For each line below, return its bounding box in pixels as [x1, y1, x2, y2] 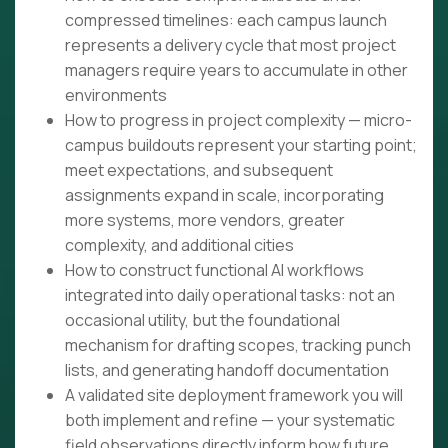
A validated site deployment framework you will [65, 384, 403, 407]
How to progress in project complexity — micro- [65, 109, 412, 132]
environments [65, 84, 167, 107]
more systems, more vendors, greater [65, 209, 345, 232]
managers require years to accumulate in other [65, 59, 408, 82]
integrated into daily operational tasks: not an [65, 284, 395, 307]
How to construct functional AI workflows [65, 259, 364, 282]
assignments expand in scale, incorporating [65, 184, 384, 207]
